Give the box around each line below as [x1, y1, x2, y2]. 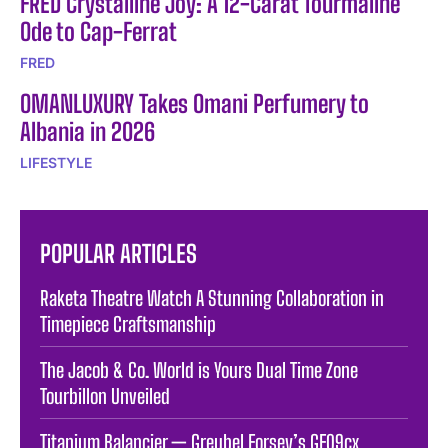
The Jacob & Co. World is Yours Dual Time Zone [40, 357, 358, 382]
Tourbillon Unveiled [40, 383, 170, 408]
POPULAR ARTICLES [40, 238, 197, 268]
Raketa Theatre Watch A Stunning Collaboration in [40, 285, 384, 310]
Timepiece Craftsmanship [40, 311, 216, 336]
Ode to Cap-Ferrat [20, 16, 177, 46]
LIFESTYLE [20, 153, 92, 171]
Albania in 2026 [20, 116, 155, 146]
